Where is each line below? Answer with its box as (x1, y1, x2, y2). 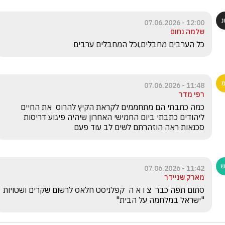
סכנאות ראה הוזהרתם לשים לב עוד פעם (72, 122, 204, 132)
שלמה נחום (170, 27, 204, 36)
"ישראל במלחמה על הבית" (116, 194, 204, 205)
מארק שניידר (164, 172, 204, 182)
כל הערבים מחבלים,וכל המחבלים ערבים (73, 39, 204, 49)
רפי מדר (179, 89, 204, 99)
